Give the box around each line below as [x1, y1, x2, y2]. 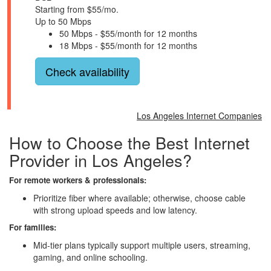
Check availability [45, 64, 129, 79]
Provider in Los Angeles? [9, 148, 192, 172]
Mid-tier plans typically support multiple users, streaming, [33, 239, 250, 251]
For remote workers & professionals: [9, 174, 146, 186]
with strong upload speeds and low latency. [33, 204, 197, 216]
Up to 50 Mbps [35, 15, 91, 27]
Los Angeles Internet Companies [137, 109, 262, 122]
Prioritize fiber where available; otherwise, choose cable [33, 192, 246, 204]
